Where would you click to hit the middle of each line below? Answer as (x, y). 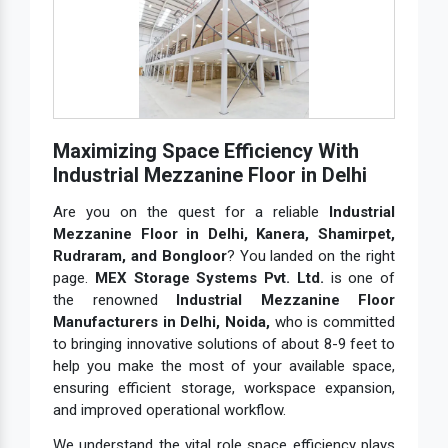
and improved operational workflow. (169, 410)
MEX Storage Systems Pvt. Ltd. (209, 278)
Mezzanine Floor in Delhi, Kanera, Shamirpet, (224, 234)
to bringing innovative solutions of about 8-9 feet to (224, 344)
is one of (359, 278)
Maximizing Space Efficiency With (206, 151)
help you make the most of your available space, (224, 366)
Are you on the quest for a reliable (191, 212)
